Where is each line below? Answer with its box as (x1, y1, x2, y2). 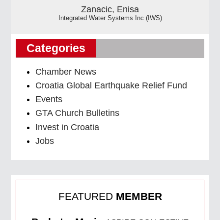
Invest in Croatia (35, 122, 99, 132)
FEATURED (58, 190, 116, 202)
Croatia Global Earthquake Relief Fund (35, 80, 187, 90)
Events (35, 94, 62, 105)
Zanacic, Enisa (81, 4, 139, 14)
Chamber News (35, 66, 96, 77)
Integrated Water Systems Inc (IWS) (58, 14, 162, 22)
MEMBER (115, 190, 162, 202)
